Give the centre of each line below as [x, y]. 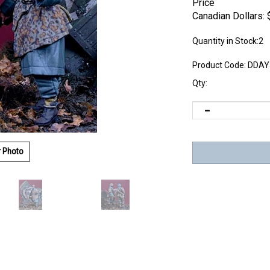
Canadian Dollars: [228, 16]
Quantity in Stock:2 [228, 41]
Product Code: [219, 65]
